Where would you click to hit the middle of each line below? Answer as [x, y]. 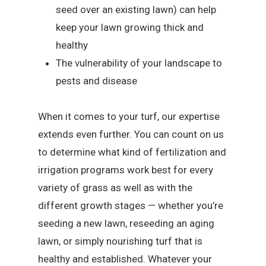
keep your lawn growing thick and [130, 28]
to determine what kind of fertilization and [132, 152]
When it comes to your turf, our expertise [129, 117]
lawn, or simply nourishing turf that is [121, 241]
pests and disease [97, 81]
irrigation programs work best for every [126, 170]
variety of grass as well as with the [115, 188]
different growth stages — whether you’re [131, 206]
